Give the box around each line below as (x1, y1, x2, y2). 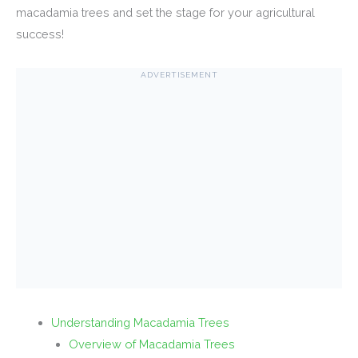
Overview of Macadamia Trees (68, 337, 235, 352)
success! (16, 27, 64, 42)
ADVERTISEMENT (140, 70, 218, 80)
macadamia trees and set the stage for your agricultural (16, 6, 315, 20)
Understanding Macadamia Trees (50, 316, 229, 330)
